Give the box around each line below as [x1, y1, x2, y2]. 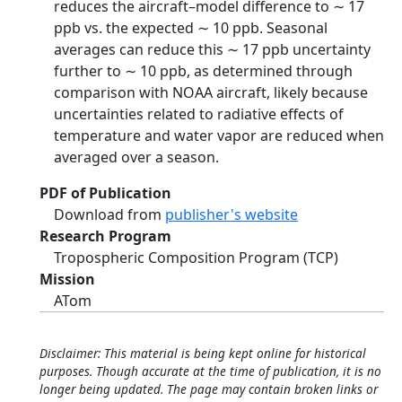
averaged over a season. [54, 147, 219, 167]
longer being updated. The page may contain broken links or [39, 380, 378, 398]
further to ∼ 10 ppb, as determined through [54, 61, 353, 81]
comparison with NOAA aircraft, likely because [54, 83, 368, 102]
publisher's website [165, 205, 298, 224]
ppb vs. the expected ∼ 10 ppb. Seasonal [54, 18, 328, 38]
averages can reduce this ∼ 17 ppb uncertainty [54, 39, 371, 59]
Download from [54, 205, 165, 224]
